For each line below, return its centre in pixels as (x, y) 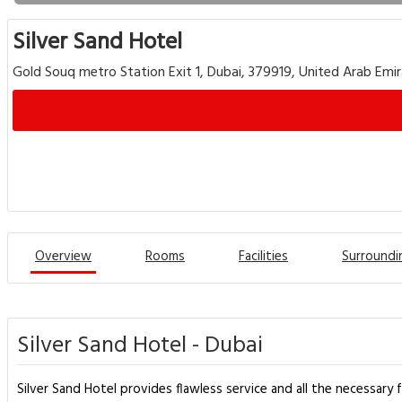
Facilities (263, 257)
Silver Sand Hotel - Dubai (140, 346)
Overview (63, 257)
